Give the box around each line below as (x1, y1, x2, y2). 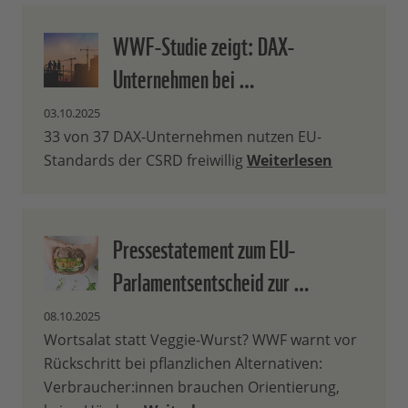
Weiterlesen (247, 150, 332, 171)
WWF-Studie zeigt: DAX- (113, 25, 294, 64)
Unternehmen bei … (113, 57, 255, 97)
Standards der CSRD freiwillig (44, 150, 247, 171)
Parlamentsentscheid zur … (113, 260, 310, 300)
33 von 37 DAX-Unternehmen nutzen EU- (44, 127, 321, 148)
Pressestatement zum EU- (113, 228, 295, 267)
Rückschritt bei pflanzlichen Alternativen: (44, 353, 322, 374)
